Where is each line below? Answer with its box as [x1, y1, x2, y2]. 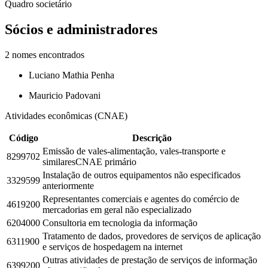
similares [42, 156, 75, 167]
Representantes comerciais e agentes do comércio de [42, 193, 239, 204]
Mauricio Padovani [29, 90, 100, 100]
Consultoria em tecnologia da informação [42, 217, 197, 228]
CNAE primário [75, 156, 136, 167]
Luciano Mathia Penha [29, 69, 114, 80]
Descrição [132, 132, 172, 143]
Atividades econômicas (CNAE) [5, 110, 127, 121]
